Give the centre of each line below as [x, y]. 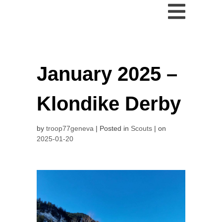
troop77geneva [70, 128]
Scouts [141, 128]
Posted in [115, 128]
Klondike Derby [109, 103]
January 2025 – [107, 74]
